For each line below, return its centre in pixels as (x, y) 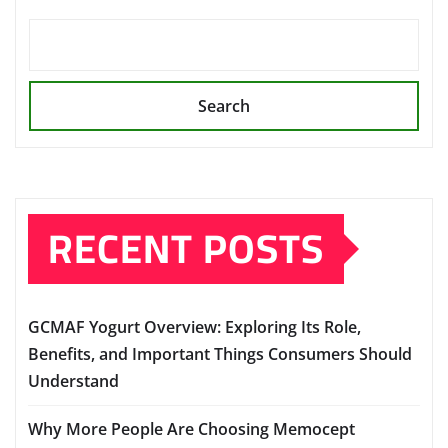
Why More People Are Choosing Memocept (191, 428)
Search (224, 105)
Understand (73, 380)
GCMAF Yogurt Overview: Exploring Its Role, (194, 326)
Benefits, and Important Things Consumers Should (220, 353)
